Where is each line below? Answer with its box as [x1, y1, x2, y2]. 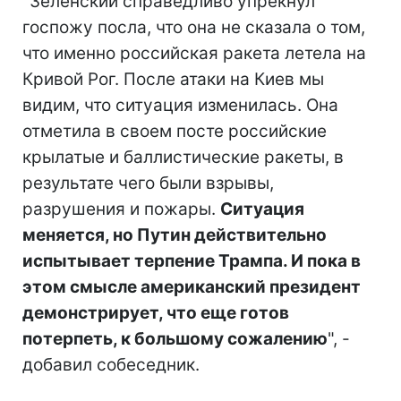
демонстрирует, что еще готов [22, 302, 289, 323]
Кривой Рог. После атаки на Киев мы [22, 68, 324, 90]
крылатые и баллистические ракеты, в [22, 146, 344, 167]
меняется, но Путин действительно [22, 224, 327, 245]
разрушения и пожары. [22, 198, 220, 219]
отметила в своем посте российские [22, 120, 327, 141]
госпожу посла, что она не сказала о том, [22, 16, 365, 38]
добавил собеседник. [22, 354, 200, 375]
